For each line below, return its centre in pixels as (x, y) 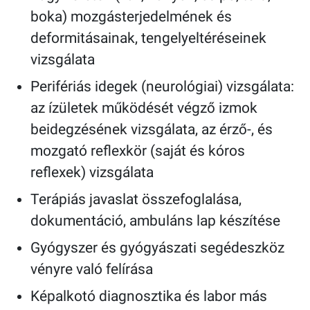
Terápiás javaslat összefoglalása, (136, 200)
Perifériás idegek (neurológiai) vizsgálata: (162, 87)
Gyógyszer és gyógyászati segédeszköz (157, 248)
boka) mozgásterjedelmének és (131, 17)
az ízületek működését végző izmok (144, 108)
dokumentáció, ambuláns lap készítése (155, 221)
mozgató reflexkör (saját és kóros (138, 151)
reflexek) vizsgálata (92, 173)
